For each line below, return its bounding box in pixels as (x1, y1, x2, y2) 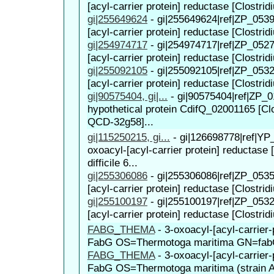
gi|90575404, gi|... (87, 89, 168, 102)
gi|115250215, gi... (87, 130, 170, 143)
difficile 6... (87, 156, 138, 169)
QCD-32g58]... (87, 115, 154, 128)
